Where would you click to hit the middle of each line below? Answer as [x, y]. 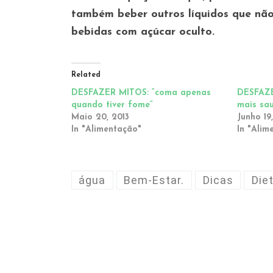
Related [86, 75]
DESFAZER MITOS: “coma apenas [141, 93]
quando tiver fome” [112, 105]
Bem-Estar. [154, 180]
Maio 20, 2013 [100, 117]
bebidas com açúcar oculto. [143, 32]
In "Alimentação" [106, 129]
